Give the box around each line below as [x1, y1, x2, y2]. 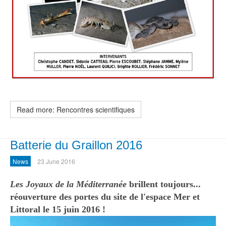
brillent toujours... [129, 179, 201, 189]
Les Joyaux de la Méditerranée [10, 179, 129, 189]
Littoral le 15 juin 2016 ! [10, 204, 105, 214]
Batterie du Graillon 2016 [10, 138, 142, 152]
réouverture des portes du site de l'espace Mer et [10, 191, 200, 202]
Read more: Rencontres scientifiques [17, 104, 135, 115]
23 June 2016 [37, 156, 75, 165]
